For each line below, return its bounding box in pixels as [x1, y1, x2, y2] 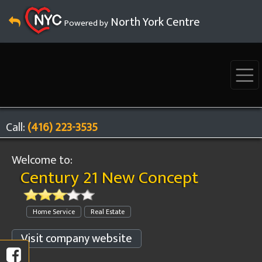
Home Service [33, 206, 75, 218]
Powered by [63, 16, 108, 30]
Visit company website [21, 229, 132, 249]
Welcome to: [12, 150, 73, 170]
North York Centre [108, 12, 200, 32]
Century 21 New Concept [20, 163, 198, 192]
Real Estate [91, 206, 125, 218]
